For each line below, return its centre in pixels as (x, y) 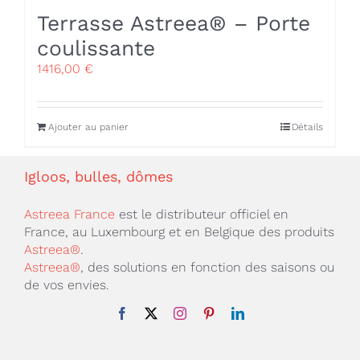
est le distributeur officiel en (201, 215)
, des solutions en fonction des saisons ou (207, 268)
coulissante (96, 48)
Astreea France (69, 215)
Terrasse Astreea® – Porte (174, 23)
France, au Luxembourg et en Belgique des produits (179, 232)
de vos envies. (66, 285)
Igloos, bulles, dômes (98, 177)
